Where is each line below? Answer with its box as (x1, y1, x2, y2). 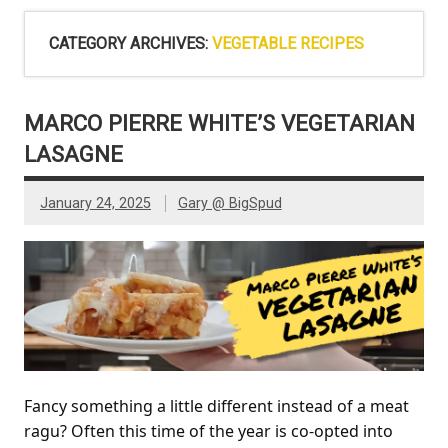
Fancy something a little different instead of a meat (24, 395, 409, 417)
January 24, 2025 (40, 194, 151, 212)
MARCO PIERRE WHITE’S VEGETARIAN (24, 109, 415, 136)
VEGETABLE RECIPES (212, 33, 364, 53)
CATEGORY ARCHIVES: (49, 33, 212, 53)
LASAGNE (24, 140, 123, 167)
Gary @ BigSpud (177, 194, 282, 212)
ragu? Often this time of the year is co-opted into (24, 420, 393, 442)
